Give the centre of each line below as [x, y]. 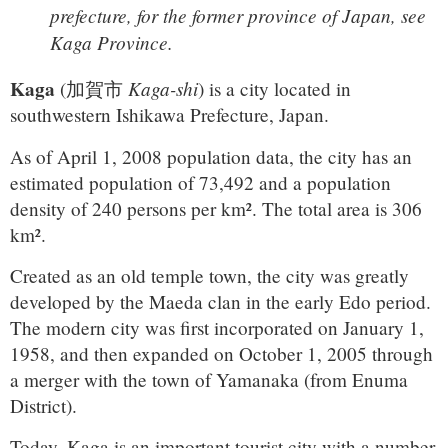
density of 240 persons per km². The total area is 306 [216, 208]
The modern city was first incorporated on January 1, [217, 328]
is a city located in [277, 89]
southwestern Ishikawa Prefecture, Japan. [169, 115]
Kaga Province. [111, 42]
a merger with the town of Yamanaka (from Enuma [209, 380]
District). [43, 406]
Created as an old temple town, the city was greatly [209, 276]
